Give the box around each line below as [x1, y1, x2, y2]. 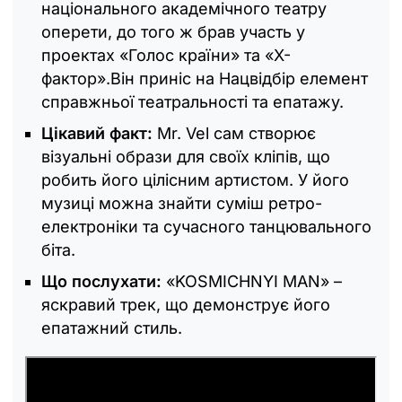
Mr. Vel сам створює [153, 124, 316, 144]
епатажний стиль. [41, 319, 182, 338]
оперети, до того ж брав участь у [41, 22, 305, 42]
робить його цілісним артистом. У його [41, 170, 349, 190]
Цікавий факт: [41, 124, 153, 144]
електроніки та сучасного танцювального [41, 217, 371, 237]
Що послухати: [41, 272, 162, 292]
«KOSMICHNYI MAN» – [162, 272, 342, 292]
